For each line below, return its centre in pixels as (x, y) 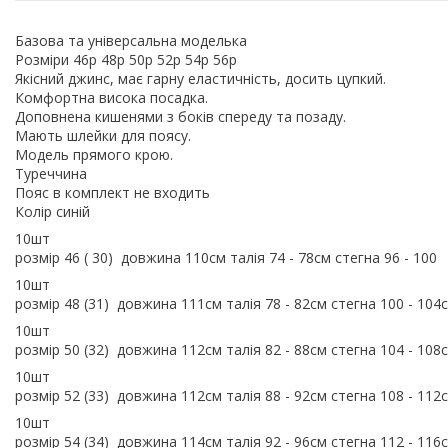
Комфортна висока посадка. (113, 97)
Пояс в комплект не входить (112, 192)
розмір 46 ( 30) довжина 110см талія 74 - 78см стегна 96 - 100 (228, 257)
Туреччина (53, 173)
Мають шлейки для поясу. (105, 135)
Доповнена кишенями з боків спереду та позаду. (182, 116)
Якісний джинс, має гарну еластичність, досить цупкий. (202, 78)
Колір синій (54, 211)
